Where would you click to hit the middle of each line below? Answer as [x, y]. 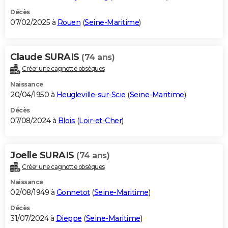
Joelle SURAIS [43, 155]
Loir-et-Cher [100, 120]
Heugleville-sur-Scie [91, 94]
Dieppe [69, 219]
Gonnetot [73, 193]
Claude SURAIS [46, 57]
